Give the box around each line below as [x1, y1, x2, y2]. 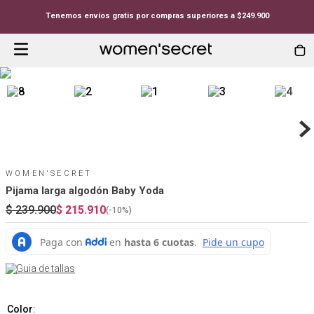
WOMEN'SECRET [6, 169, 93, 178]
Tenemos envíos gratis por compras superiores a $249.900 [45, 11, 269, 20]
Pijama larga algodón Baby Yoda [6, 184, 164, 197]
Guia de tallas [16, 263, 75, 275]
